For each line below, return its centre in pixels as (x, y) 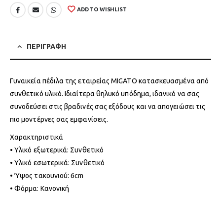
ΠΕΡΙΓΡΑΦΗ (46, 46)
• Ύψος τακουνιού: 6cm (47, 175)
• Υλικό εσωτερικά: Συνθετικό (57, 163)
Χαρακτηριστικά (37, 137)
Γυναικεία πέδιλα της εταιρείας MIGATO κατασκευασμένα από (109, 81)
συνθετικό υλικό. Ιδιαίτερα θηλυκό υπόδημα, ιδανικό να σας (105, 93)
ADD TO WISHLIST (102, 10)
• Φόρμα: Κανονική (40, 188)
